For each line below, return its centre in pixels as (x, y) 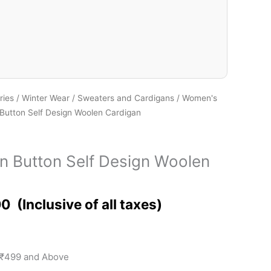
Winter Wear (46, 98)
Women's (200, 98)
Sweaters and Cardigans (126, 98)
